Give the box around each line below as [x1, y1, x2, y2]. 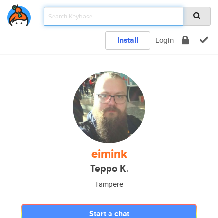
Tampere [95, 179, 123, 189]
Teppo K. [90, 162, 128, 176]
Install [117, 35, 138, 46]
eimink [91, 145, 127, 163]
